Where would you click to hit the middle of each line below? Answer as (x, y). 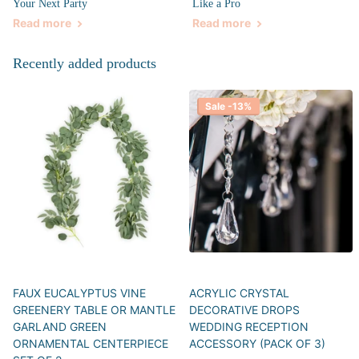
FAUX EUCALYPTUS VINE (79, 292)
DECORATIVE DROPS (244, 309)
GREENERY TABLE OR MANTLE (94, 309)
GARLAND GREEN (60, 326)
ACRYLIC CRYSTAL (239, 292)
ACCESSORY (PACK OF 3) (257, 343)
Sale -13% (228, 106)
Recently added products (85, 63)
